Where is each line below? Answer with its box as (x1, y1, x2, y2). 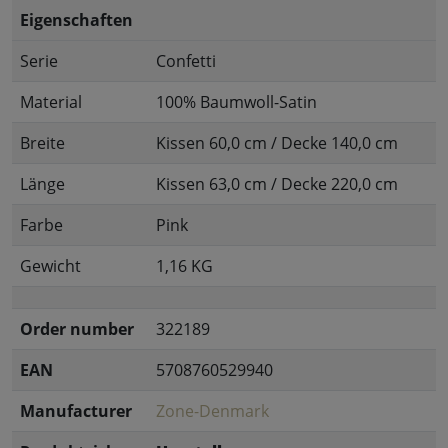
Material (20, 91, 82, 114)
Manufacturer (20, 400, 132, 423)
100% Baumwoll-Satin (156, 91, 317, 114)
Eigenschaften (20, 9, 133, 32)
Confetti (156, 50, 216, 73)
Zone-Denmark (156, 400, 269, 423)
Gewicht (20, 255, 81, 278)
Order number (20, 318, 134, 341)
